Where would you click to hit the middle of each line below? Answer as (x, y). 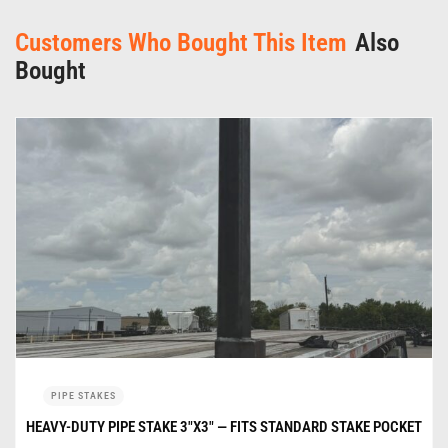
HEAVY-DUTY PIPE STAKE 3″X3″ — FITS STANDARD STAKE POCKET (224, 426)
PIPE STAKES (83, 395)
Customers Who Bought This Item (181, 42)
